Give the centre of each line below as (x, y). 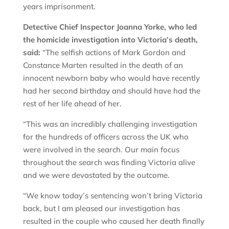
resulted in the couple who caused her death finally (113, 221)
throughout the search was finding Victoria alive (109, 163)
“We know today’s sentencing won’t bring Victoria (112, 196)
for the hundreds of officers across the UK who (106, 137)
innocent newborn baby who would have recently (111, 78)
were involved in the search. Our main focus (101, 150)
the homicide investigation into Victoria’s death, (110, 40)
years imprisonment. (59, 7)
